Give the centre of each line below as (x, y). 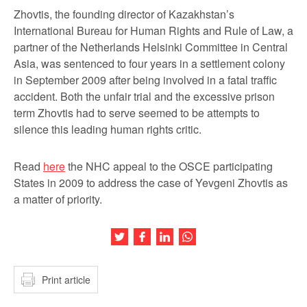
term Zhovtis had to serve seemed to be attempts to (137, 113)
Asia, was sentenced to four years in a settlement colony (149, 63)
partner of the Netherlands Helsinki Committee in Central (151, 47)
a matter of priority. (58, 199)
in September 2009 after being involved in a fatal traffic (145, 80)
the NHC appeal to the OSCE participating (169, 166)
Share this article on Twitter (187, 233)
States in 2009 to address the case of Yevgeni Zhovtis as (151, 183)
